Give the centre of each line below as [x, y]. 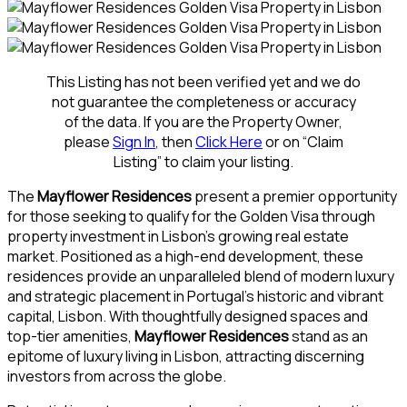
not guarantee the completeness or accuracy [203, 101]
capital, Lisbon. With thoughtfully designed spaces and [188, 316]
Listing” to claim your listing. [203, 161]
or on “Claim [303, 141]
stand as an [328, 336]
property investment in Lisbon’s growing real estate [178, 236]
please [88, 141]
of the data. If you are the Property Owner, [203, 121]
